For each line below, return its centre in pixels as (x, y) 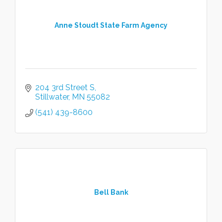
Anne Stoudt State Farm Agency (111, 25)
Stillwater (52, 97)
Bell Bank (111, 192)
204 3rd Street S (65, 87)
